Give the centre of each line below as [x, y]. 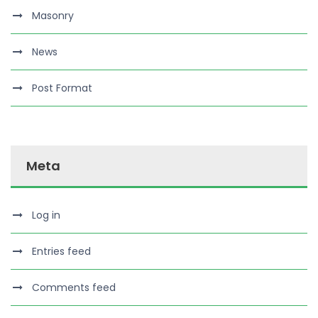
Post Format [62, 88]
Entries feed [61, 251]
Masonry [53, 15]
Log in [46, 215]
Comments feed [74, 287]
